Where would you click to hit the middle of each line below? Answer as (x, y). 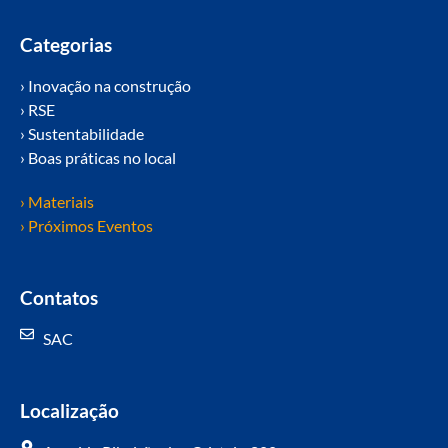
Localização (69, 411)
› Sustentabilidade (82, 134)
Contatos (59, 298)
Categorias (66, 45)
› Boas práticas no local (98, 158)
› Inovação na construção (105, 86)
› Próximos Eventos (86, 226)
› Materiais (57, 202)
